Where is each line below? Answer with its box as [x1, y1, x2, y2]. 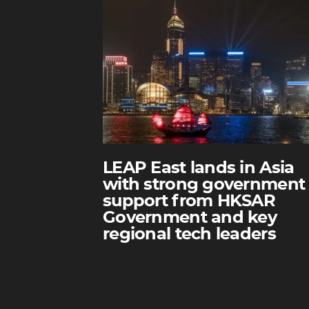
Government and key [103, 210, 277, 226]
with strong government [103, 177, 306, 193]
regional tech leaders [103, 226, 276, 243]
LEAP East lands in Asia [103, 160, 295, 177]
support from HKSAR [103, 193, 276, 210]
